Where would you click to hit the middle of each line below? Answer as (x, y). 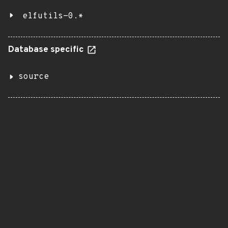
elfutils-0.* (53, 16)
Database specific (47, 50)
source (34, 77)
